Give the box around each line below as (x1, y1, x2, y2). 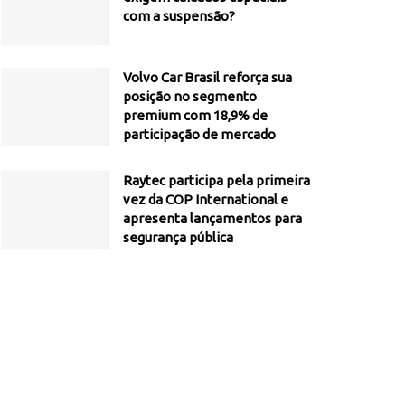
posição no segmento (123, 89, 257, 105)
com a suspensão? (123, 7, 235, 24)
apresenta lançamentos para (123, 211, 302, 227)
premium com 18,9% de (123, 108, 268, 124)
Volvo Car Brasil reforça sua (123, 70, 292, 86)
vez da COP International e (123, 192, 288, 208)
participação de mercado (123, 127, 276, 143)
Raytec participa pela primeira (123, 173, 310, 189)
